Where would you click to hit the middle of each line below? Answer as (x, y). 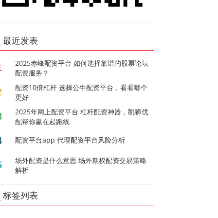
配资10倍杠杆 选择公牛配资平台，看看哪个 (82, 87)
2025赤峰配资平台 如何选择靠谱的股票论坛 (82, 63)
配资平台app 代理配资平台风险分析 (70, 140)
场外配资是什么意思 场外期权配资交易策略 (81, 160)
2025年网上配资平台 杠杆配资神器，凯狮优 (82, 111)
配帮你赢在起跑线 (43, 121)
